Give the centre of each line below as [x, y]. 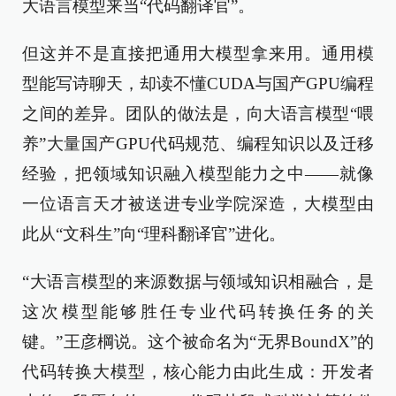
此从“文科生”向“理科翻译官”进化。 [154, 234]
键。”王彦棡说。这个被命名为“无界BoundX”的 [198, 342]
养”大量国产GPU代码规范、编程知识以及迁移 [198, 144]
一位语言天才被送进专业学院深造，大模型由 [198, 204]
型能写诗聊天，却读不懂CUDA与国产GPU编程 [198, 84]
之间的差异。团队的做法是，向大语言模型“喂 [198, 114]
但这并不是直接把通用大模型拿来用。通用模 [198, 53]
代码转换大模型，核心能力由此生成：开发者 [198, 372]
